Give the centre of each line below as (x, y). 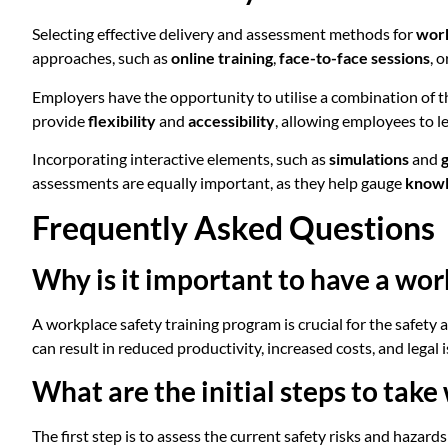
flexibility (122, 120)
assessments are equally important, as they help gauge (218, 182)
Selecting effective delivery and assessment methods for (224, 34)
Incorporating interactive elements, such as (180, 158)
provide (60, 120)
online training (222, 58)
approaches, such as (101, 58)
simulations (369, 158)
